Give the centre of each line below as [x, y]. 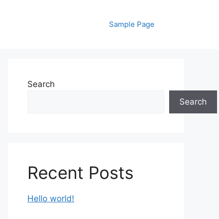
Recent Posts [80, 173]
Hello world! [51, 198]
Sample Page [132, 24]
